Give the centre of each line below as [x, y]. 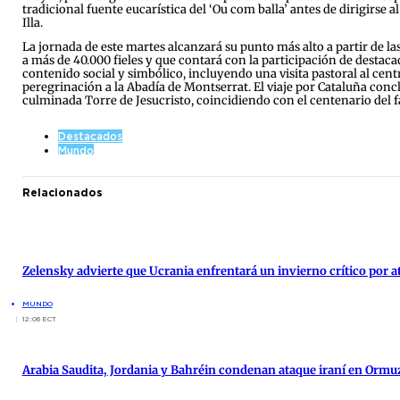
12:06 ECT [39, 319]
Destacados [90, 137]
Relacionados [62, 193]
